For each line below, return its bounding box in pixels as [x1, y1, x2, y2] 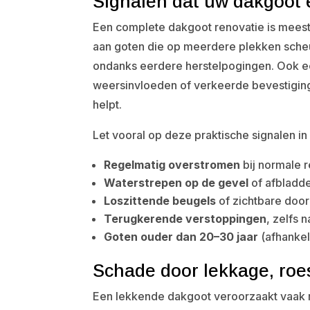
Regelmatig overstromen [104, 158, 241, 172]
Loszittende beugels [104, 194, 217, 208]
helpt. [93, 98, 122, 111]
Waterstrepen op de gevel [104, 176, 249, 190]
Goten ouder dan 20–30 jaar [104, 230, 259, 244]
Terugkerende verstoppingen [104, 212, 267, 226]
